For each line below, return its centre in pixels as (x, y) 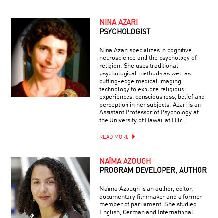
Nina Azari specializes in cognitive (145, 50)
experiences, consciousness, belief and (152, 97)
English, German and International (146, 212)
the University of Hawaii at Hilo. (142, 120)
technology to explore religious (141, 89)
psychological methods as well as (145, 73)
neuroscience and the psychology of (148, 58)
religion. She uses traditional (138, 66)
